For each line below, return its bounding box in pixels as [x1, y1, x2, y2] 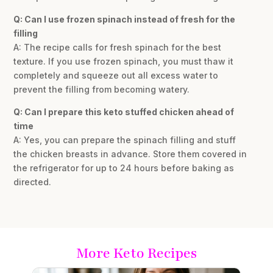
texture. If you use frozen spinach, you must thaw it [13, 55, 234, 66]
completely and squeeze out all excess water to [13, 69, 219, 80]
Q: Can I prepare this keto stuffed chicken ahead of [13, 106, 235, 117]
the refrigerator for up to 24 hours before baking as [13, 162, 235, 173]
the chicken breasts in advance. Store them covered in [13, 148, 247, 159]
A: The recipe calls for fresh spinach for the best [13, 41, 222, 52]
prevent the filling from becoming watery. [13, 83, 190, 94]
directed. [13, 176, 52, 187]
